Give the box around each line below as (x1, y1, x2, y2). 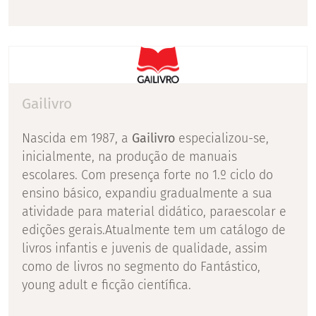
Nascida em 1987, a (22, 130, 132, 146)
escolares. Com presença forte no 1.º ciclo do (22, 166, 273, 183)
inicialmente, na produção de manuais (22, 148, 237, 164)
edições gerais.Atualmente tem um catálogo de (22, 221, 286, 238)
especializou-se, (175, 130, 269, 146)
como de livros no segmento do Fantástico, (22, 258, 260, 274)
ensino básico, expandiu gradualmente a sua (22, 185, 272, 201)
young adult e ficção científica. (22, 276, 191, 293)
